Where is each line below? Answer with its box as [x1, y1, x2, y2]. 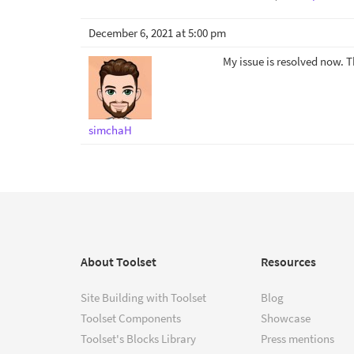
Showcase [261, 311, 311, 326]
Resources [261, 254, 316, 269]
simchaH [88, 122, 132, 137]
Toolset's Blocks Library [81, 331, 196, 346]
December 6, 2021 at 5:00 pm [88, 25, 226, 40]
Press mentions [261, 331, 334, 346]
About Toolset [81, 254, 156, 269]
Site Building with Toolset [81, 290, 206, 305]
